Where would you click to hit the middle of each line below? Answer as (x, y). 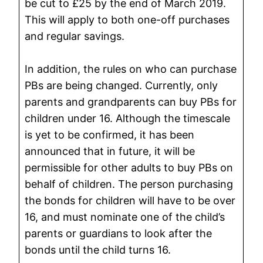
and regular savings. (76, 36)
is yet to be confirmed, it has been (110, 134)
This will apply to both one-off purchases (127, 19)
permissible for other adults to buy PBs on (129, 167)
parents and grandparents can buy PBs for (131, 102)
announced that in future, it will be (110, 151)
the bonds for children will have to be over (130, 200)
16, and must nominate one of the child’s (125, 217)
